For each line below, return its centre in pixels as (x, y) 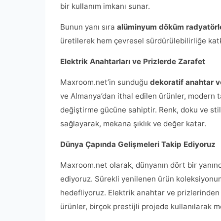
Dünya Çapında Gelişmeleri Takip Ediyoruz (138, 144)
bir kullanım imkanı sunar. (105, 6)
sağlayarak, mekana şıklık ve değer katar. (133, 124)
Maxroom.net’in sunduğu (105, 82)
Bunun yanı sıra (89, 27)
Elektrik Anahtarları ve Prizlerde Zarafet (133, 61)
